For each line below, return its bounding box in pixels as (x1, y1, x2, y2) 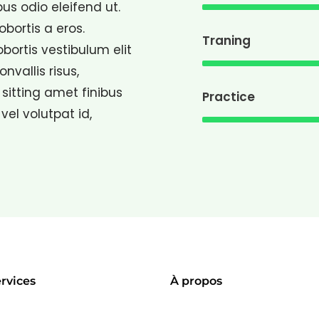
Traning (202, 32, 251, 50)
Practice (202, 88, 255, 106)
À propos (170, 274, 222, 288)
